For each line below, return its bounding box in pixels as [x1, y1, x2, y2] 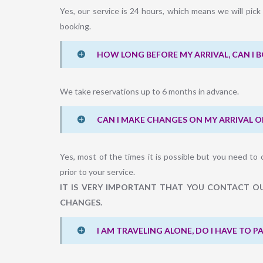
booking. [60, 21, 91, 32]
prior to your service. [60, 167, 135, 177]
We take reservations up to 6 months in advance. [60, 86, 239, 97]
